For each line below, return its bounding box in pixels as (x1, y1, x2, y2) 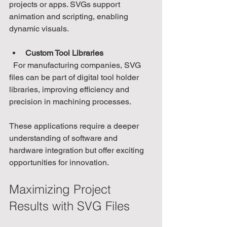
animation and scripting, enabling (9, 12, 130, 22)
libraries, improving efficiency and (9, 85, 131, 95)
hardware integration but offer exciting (9, 145, 146, 156)
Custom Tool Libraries (25, 48, 103, 58)
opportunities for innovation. (9, 158, 109, 168)
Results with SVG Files (9, 199, 130, 214)
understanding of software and (9, 133, 120, 143)
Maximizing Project (9, 182, 115, 197)
